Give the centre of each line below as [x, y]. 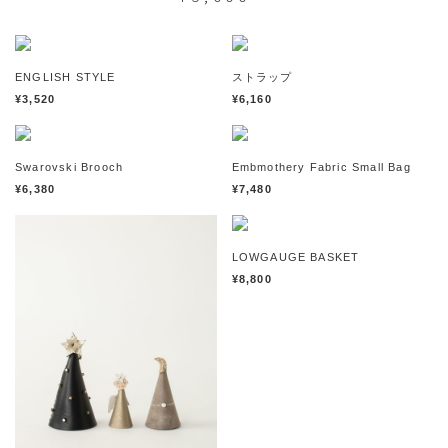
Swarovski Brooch [69, 167]
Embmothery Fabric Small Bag [321, 167]
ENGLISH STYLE [65, 77]
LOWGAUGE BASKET [295, 257]
